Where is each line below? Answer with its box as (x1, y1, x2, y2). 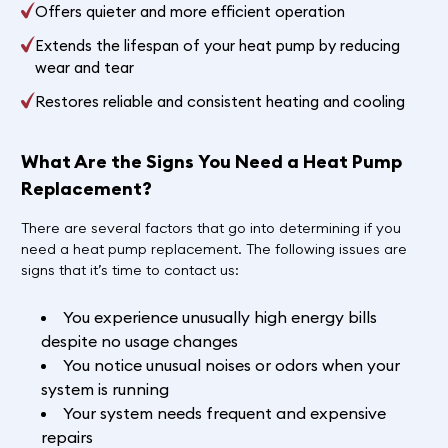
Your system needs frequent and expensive (62, 402, 386, 423)
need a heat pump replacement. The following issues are (20, 239, 407, 258)
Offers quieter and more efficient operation (35, 2, 346, 22)
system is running (40, 378, 169, 399)
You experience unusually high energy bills (62, 306, 377, 327)
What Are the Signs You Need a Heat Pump (20, 149, 402, 173)
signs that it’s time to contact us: (20, 260, 239, 279)
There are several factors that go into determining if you (20, 218, 401, 237)
